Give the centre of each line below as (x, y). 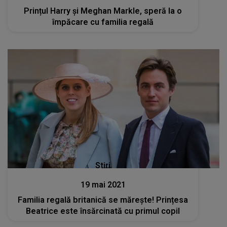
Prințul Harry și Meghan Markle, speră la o (103, 11)
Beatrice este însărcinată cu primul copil (103, 211)
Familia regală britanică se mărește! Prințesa (103, 200)
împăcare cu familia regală (103, 22)
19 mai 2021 (103, 185)
